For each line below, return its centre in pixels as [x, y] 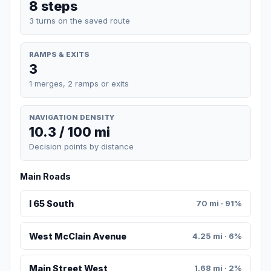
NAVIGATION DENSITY [72, 117]
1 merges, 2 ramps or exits [79, 83]
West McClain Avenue [77, 236]
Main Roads [45, 177]
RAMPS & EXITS [59, 54]
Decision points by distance [81, 147]
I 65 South [51, 204]
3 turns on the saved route [80, 20]
